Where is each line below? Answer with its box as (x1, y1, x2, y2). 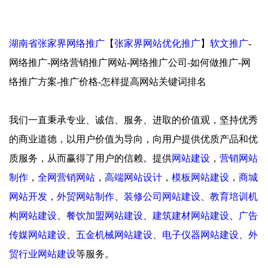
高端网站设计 (105, 172, 162, 182)
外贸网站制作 (57, 191, 114, 202)
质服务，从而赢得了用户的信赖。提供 (9, 153, 172, 163)
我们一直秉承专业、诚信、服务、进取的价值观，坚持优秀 (9, 114, 258, 125)
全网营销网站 (38, 172, 95, 182)
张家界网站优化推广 (114, 38, 200, 48)
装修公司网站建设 (124, 191, 200, 202)
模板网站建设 (172, 172, 229, 182)
